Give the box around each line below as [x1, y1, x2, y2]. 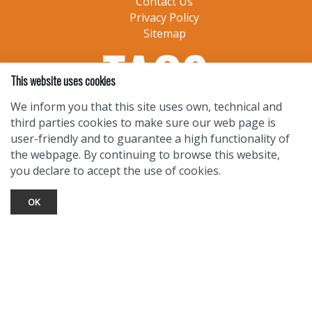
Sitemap [143, 26, 186, 42]
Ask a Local [135, 239, 194, 255]
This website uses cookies [10, 72, 116, 89]
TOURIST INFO [117, 206, 212, 226]
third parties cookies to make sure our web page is [10, 115, 276, 130]
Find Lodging [130, 255, 198, 271]
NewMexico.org [123, 287, 205, 303]
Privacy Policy [130, 10, 199, 26]
